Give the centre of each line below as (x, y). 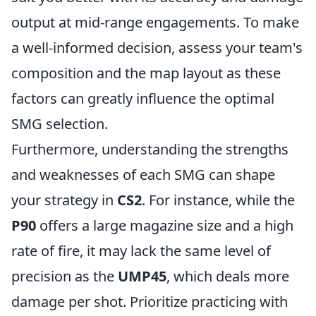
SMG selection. (60, 124)
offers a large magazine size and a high (165, 225)
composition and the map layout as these (146, 73)
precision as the (65, 276)
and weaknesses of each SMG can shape (143, 175)
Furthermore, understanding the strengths (150, 149)
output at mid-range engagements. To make (155, 22)
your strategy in (64, 200)
